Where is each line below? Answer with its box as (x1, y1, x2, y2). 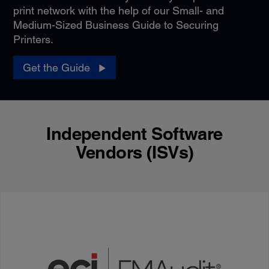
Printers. (13, 33, 53, 46)
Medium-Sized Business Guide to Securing (13, 19, 219, 32)
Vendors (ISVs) (75, 142, 194, 163)
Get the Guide (22, 61, 90, 74)
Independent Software (46, 123, 223, 145)
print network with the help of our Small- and (13, 4, 224, 17)
